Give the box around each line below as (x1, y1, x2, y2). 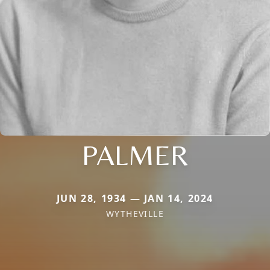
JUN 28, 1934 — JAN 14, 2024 (56, 191, 214, 205)
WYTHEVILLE (106, 207, 164, 219)
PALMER (81, 137, 189, 172)
